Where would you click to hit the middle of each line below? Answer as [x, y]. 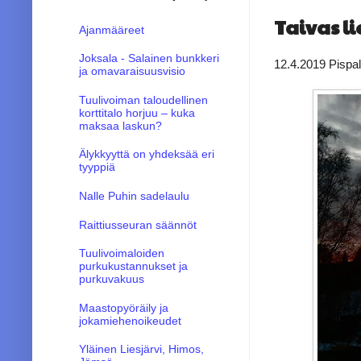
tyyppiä [97, 167]
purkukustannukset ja [133, 266]
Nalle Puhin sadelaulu [134, 195]
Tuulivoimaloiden [121, 253]
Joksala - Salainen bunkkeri [149, 58]
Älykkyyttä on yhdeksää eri [146, 154]
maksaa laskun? [120, 125]
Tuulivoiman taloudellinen [143, 100]
